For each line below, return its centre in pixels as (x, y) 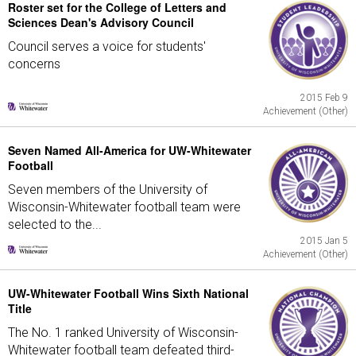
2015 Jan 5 (324, 241)
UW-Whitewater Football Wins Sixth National (128, 293)
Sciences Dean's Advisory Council (101, 22)
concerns (34, 64)
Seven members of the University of (108, 190)
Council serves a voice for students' (107, 46)
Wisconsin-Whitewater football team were (124, 207)
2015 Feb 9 (324, 98)
